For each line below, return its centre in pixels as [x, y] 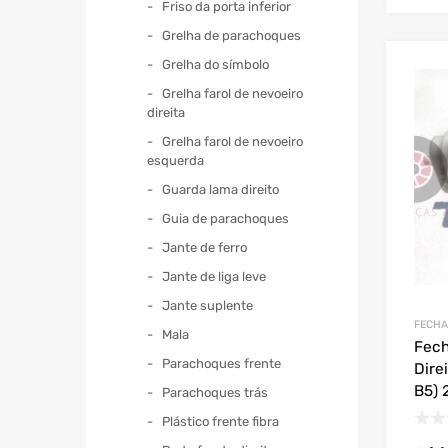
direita [166, 112]
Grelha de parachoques [231, 35]
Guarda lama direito [220, 189]
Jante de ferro [204, 247]
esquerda [175, 160]
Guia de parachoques [225, 218]
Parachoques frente [221, 363]
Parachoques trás [215, 392]
